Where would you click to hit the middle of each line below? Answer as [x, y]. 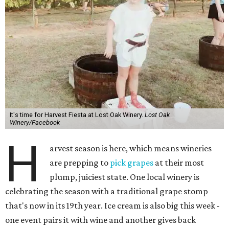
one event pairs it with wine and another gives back [100, 220]
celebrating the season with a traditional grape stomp [107, 191]
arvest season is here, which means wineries [131, 148]
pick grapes [132, 163]
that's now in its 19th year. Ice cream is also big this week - [112, 205]
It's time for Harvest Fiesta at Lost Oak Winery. [77, 115]
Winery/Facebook [35, 122]
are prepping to [80, 163]
